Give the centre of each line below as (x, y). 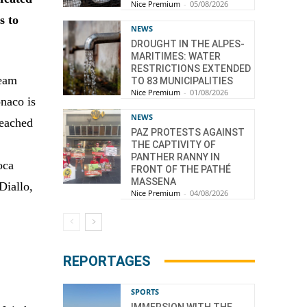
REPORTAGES (107, 261)
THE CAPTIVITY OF (173, 144)
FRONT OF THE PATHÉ (181, 169)
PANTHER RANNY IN (175, 157)
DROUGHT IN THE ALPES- (188, 44)
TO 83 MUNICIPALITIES (182, 81)
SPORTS (145, 291)
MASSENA (153, 181)
